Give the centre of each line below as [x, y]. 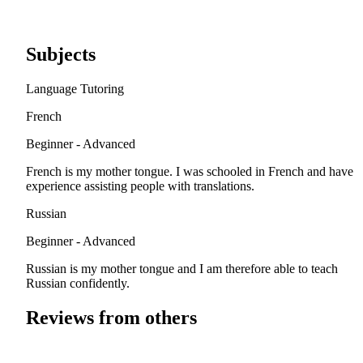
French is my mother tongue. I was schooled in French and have [190, 172]
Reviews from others [111, 318]
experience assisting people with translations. [140, 186]
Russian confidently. [78, 284]
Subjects [61, 55]
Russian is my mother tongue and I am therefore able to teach [182, 269]
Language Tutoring [75, 89]
